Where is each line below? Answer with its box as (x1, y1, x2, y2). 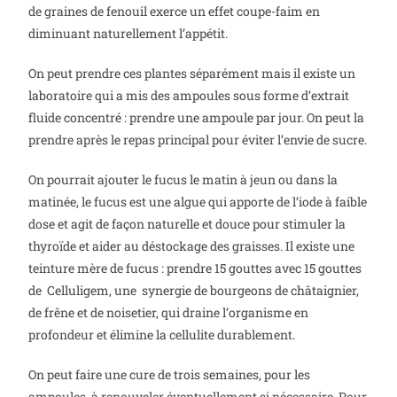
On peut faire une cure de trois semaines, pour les (28, 366, 311, 384)
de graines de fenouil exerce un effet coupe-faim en (28, 3, 321, 20)
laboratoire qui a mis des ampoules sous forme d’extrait (28, 87, 350, 105)
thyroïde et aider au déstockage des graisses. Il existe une (28, 237, 355, 255)
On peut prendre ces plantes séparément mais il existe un (28, 65, 356, 82)
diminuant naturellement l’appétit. (28, 25, 229, 43)
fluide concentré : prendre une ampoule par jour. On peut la (28, 109, 365, 127)
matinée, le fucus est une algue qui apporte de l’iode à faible (28, 193, 368, 211)
